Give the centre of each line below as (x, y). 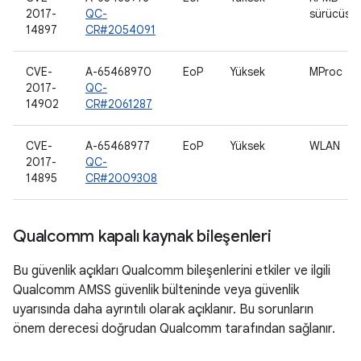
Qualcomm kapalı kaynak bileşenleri (142, 237)
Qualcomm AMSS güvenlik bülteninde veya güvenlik (156, 290)
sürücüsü (333, 14)
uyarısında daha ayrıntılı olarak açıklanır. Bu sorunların (163, 309)
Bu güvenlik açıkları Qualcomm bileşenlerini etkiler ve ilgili (172, 271)
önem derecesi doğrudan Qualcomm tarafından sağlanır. (174, 329)
